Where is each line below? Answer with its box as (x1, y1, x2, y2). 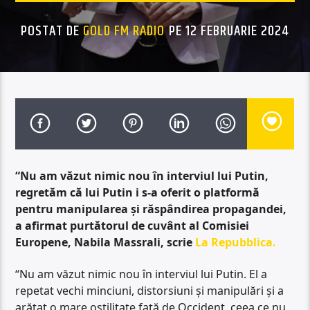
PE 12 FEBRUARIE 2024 (165, 20, 290, 42)
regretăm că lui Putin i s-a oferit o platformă (15, 184, 260, 200)
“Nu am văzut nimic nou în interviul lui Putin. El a (15, 266, 268, 282)
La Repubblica (195, 234, 273, 250)
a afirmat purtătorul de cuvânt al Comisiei (15, 217, 250, 233)
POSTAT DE (20, 20, 84, 42)
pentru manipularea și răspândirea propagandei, (15, 201, 287, 217)
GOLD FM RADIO (83, 20, 165, 42)
